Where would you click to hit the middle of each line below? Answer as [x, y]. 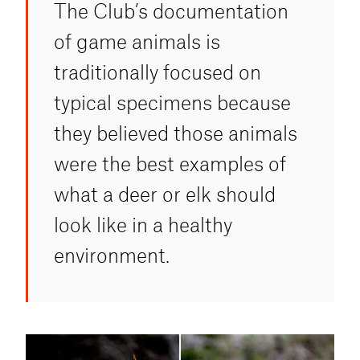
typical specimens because [172, 102]
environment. [112, 254]
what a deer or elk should [165, 193]
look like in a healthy [143, 224]
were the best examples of [170, 163]
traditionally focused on [157, 71]
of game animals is [137, 41]
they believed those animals [176, 132]
